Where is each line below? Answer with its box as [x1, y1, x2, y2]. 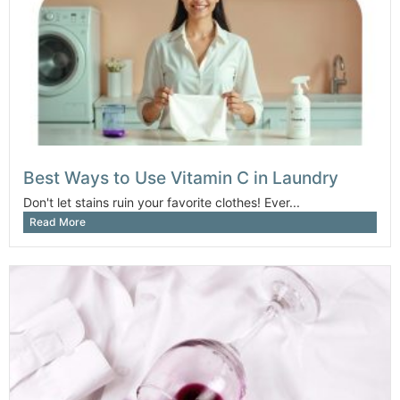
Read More [29, 213, 86, 228]
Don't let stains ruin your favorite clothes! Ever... [23, 193, 300, 209]
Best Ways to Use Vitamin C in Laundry [23, 165, 338, 187]
